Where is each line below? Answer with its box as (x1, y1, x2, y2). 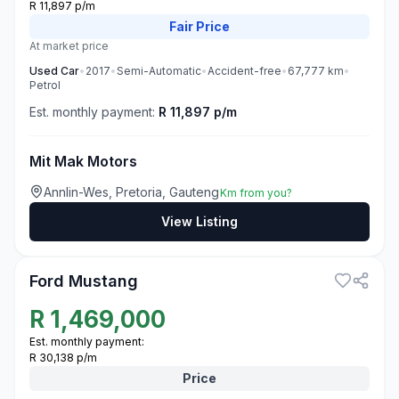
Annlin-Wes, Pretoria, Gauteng (44, 184, 220, 199)
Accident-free (208, 64, 281, 77)
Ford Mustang (29, 272, 138, 290)
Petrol (29, 78, 61, 92)
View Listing (161, 214, 238, 229)
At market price (29, 39, 109, 53)
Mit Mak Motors (29, 152, 137, 170)
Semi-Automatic (117, 64, 201, 77)
